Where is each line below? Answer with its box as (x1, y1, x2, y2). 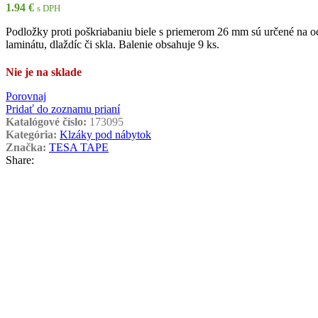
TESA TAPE (49, 141, 109, 153)
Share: (6, 153, 34, 166)
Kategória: (6, 128, 57, 141)
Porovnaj (6, 89, 46, 102)
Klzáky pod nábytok (60, 128, 151, 141)
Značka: (6, 141, 46, 153)
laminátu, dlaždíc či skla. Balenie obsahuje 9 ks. (6, 38, 219, 50)
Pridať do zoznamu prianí (6, 102, 120, 115)
